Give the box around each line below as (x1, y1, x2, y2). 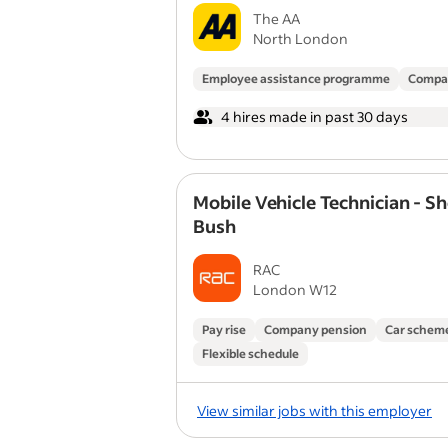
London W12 (253, 280, 337, 299)
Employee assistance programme (202, 71, 390, 86)
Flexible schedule (202, 346, 299, 361)
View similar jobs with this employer (197, 400, 432, 420)
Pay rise (202, 322, 246, 337)
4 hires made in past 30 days (221, 107, 408, 126)
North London (253, 29, 348, 48)
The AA (253, 9, 300, 28)
